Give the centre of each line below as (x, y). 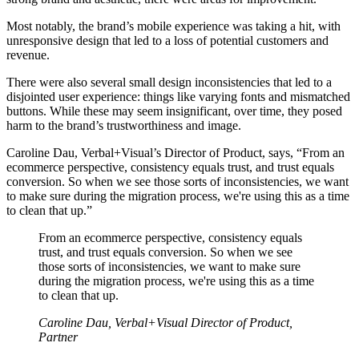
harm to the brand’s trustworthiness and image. (124, 126)
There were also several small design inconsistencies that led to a (169, 83)
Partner (58, 337)
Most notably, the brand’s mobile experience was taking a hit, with (173, 26)
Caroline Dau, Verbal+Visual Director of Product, (165, 323)
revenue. (28, 55)
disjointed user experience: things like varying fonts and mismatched (178, 97)
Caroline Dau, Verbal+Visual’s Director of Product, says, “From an (175, 153)
